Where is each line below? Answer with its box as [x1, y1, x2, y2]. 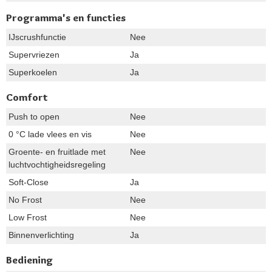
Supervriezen [8, 49, 59, 59]
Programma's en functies [6, 11, 126, 24]
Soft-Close [8, 177, 49, 187]
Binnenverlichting [8, 229, 74, 240]
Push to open [8, 111, 59, 121]
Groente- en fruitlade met [8, 146, 106, 157]
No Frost [8, 194, 42, 205]
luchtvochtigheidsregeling [8, 159, 106, 169]
